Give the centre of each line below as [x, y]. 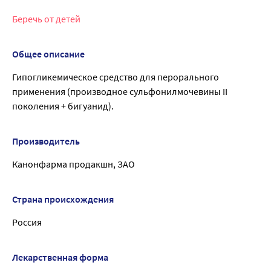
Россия [27, 222]
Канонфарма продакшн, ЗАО [73, 164]
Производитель [46, 141]
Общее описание [48, 54]
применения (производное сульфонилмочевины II [120, 92]
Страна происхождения [63, 199]
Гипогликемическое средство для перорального [116, 77]
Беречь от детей [46, 19]
